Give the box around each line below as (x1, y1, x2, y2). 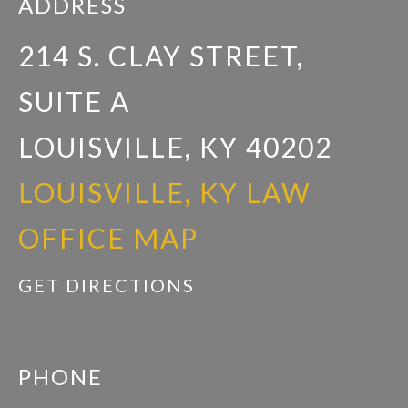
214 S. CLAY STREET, (18, 39, 304, 72)
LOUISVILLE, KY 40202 (18, 130, 332, 163)
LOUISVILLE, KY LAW (18, 176, 311, 209)
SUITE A (18, 85, 130, 117)
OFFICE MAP (18, 221, 199, 254)
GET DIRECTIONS (18, 274, 195, 296)
